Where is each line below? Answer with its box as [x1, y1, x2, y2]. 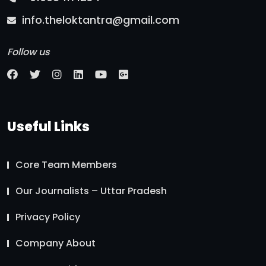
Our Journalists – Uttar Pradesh [15, 184, 167, 198]
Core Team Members [15, 158, 117, 172]
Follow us [7, 45, 50, 59]
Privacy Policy [15, 210, 80, 224]
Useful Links [7, 118, 90, 137]
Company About [15, 236, 96, 251]
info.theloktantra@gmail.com [19, 12, 179, 28]
